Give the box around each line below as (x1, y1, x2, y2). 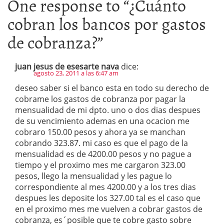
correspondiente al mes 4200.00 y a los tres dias (15, 181, 196, 193)
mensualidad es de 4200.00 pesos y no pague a (15, 148, 191, 160)
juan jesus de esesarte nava (15, 61, 119, 72)
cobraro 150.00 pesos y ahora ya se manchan (15, 126, 185, 138)
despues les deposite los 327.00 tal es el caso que (15, 192, 200, 204)
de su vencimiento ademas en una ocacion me (15, 115, 189, 127)
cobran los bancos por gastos (7, 10, 206, 36)
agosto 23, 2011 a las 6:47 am (33, 68, 118, 78)
